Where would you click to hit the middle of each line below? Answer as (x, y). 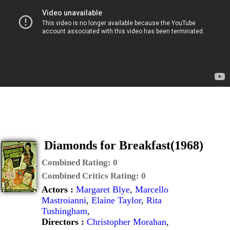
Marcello (152, 189)
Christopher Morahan (127, 222)
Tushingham (64, 211)
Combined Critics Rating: (91, 176)
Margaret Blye (103, 189)
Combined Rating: (77, 162)
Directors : (64, 222)
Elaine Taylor (116, 200)
